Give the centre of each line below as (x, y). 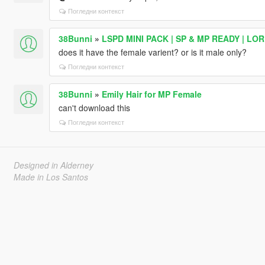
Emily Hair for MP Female (151, 94)
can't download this (94, 107)
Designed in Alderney (53, 165)
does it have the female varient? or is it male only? (152, 52)
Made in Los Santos (51, 177)
